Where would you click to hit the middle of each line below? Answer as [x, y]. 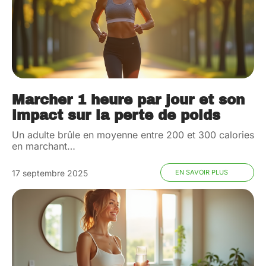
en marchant [39, 146]
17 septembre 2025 [50, 173]
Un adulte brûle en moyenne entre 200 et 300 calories [133, 135]
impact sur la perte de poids [116, 116]
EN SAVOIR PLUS [201, 172]
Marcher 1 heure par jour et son [128, 100]
